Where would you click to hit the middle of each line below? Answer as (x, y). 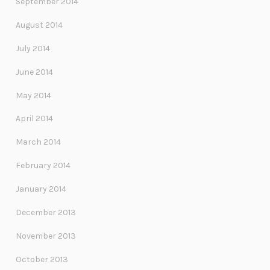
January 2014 (41, 189)
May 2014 (33, 95)
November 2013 (46, 236)
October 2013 (42, 259)
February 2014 (43, 166)
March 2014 (38, 142)
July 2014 (33, 48)
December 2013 (46, 212)
